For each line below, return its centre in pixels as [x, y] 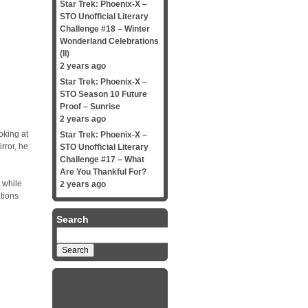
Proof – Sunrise [90, 107]
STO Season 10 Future [103, 94]
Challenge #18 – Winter [105, 29]
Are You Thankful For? [103, 172]
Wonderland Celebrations [109, 41]
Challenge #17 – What [102, 159]
